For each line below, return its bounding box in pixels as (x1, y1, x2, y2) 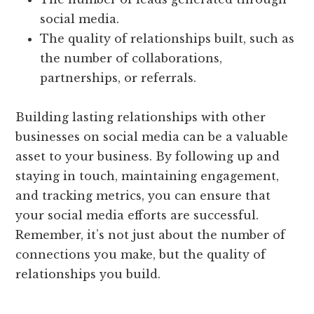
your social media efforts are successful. (15, 208, 259, 223)
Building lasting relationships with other (15, 110, 266, 125)
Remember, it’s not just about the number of (15, 228, 286, 243)
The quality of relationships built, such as (40, 32, 295, 46)
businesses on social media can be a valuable (15, 130, 289, 144)
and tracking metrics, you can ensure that (15, 189, 271, 203)
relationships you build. (15, 267, 161, 282)
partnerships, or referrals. (40, 71, 197, 86)
